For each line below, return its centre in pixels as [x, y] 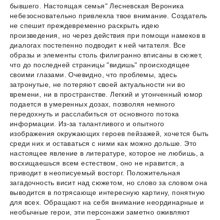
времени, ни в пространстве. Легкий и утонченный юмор [106, 94]
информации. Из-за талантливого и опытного [87, 124]
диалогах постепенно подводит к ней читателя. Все [98, 45]
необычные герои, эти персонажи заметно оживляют [100, 212]
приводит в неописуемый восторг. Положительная [95, 173]
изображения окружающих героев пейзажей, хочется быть [109, 133]
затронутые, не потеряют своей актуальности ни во [98, 84]
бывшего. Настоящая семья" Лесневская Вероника [97, 6]
